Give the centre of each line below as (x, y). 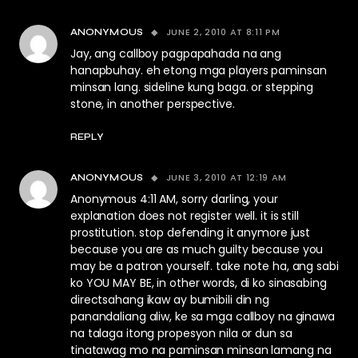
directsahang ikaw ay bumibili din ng (170, 300)
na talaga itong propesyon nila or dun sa (181, 333)
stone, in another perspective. (153, 104)
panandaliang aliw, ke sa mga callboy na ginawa (203, 316)
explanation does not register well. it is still (185, 216)
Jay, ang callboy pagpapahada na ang (176, 54)
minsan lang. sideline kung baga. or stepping (192, 87)
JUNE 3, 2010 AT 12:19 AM (227, 177)
